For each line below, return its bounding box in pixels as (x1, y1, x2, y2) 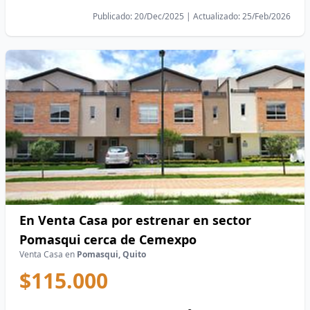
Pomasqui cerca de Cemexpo (19, 231, 197, 248)
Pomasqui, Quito (77, 248, 146, 260)
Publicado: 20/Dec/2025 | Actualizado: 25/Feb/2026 (93, 10, 291, 22)
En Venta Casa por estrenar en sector (19, 212, 251, 228)
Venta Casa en (19, 248, 77, 260)
